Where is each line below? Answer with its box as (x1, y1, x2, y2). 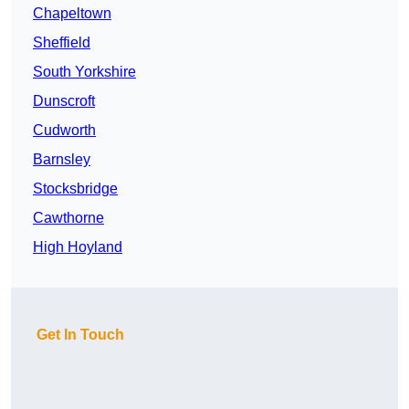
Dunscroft (33, 93, 95, 110)
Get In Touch (37, 327, 124, 343)
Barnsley (33, 152, 90, 168)
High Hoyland (33, 239, 122, 256)
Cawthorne (33, 210, 104, 226)
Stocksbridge (33, 181, 118, 197)
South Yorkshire (33, 64, 136, 80)
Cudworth (33, 122, 96, 139)
